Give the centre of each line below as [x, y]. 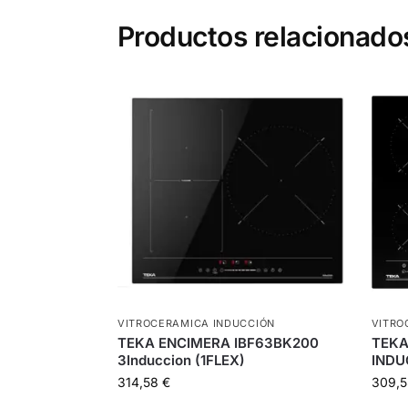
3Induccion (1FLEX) [181, 361]
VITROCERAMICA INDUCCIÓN [196, 324]
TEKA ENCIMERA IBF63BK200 [218, 343]
